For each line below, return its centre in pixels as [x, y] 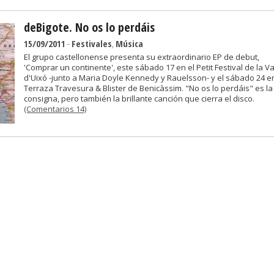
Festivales [92, 43]
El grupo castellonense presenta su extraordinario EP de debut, [142, 57]
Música [129, 43]
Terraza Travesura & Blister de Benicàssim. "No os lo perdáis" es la [148, 88]
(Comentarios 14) [55, 109]
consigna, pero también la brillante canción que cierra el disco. [139, 98]
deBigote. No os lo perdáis [89, 27]
